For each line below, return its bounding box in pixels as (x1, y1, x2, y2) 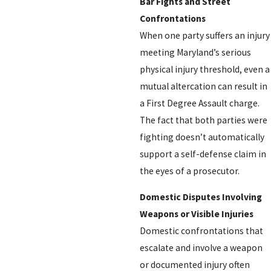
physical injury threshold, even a (139, 63, 270, 75)
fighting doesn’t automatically (139, 131, 264, 143)
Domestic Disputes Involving (139, 191, 262, 203)
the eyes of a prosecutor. (139, 165, 240, 177)
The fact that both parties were (139, 114, 267, 126)
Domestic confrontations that (139, 225, 263, 237)
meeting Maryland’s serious (139, 46, 251, 58)
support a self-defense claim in (139, 148, 266, 160)
